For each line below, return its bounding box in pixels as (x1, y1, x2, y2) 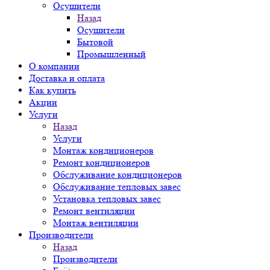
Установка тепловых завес (53, 193, 161, 204)
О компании (29, 60, 80, 72)
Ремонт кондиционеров (53, 157, 150, 168)
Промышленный (77, 48, 146, 60)
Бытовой (77, 36, 113, 48)
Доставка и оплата (29, 72, 105, 84)
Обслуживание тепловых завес (53, 181, 181, 192)
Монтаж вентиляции (53, 217, 139, 228)
